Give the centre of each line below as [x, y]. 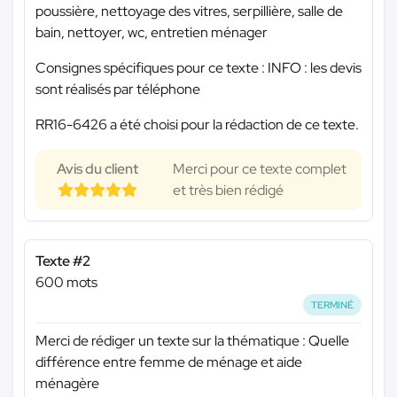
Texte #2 [63, 261]
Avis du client [97, 168]
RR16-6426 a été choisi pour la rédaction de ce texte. [197, 124]
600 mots [66, 282]
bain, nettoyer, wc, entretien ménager [152, 32]
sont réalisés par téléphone [118, 89]
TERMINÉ [333, 304]
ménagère [67, 384]
